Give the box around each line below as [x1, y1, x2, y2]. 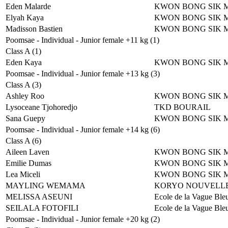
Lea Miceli [6, 170, 40, 179]
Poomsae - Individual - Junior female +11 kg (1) [6, 36, 159, 44]
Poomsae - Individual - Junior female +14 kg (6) [6, 125, 160, 134]
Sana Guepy [6, 114, 45, 123]
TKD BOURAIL [154, 103, 211, 111]
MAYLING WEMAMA [6, 181, 85, 190]
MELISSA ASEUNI [6, 192, 72, 201]
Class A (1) [6, 47, 41, 55]
